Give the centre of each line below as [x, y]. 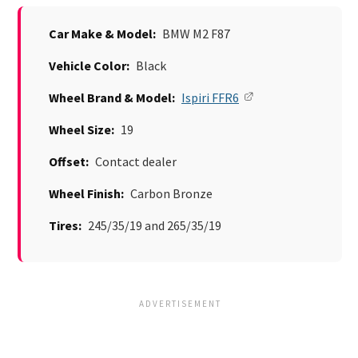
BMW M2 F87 [195, 34]
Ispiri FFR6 [210, 98]
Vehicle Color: [89, 66]
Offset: [69, 162]
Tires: [65, 226]
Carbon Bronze [170, 194]
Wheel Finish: [86, 194]
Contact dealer [135, 162]
